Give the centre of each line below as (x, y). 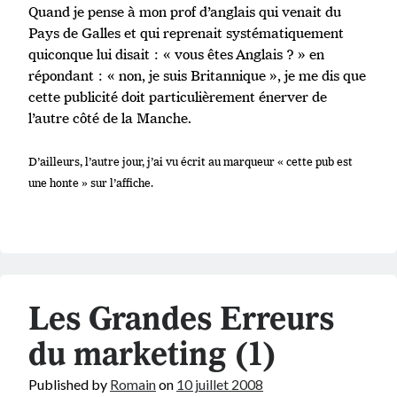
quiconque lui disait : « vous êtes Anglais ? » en (176, 54)
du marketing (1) (152, 355)
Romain (133, 384)
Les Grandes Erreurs (181, 319)
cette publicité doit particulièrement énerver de (178, 97)
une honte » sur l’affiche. (91, 183)
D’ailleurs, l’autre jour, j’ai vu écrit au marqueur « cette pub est (191, 161)
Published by (69, 384)
